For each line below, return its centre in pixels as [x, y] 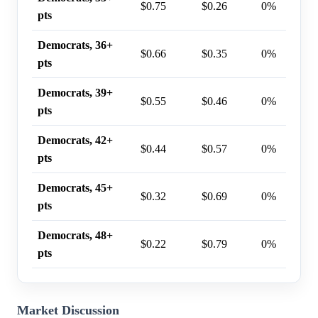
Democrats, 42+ [75, 140]
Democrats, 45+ [75, 187]
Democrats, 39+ [75, 92]
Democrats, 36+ [75, 45]
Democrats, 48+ [75, 235]
